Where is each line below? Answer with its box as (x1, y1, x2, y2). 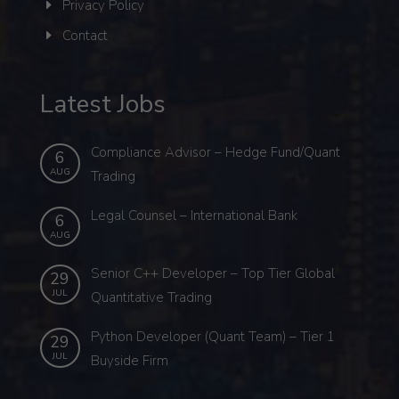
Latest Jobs (39, 86, 166, 121)
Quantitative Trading (90, 288, 212, 306)
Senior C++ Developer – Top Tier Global (90, 264, 335, 282)
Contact (61, 27, 108, 45)
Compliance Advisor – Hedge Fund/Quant (90, 142, 340, 161)
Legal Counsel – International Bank (90, 206, 297, 224)
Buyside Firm (90, 351, 168, 370)
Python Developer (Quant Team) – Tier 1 (90, 327, 335, 346)
